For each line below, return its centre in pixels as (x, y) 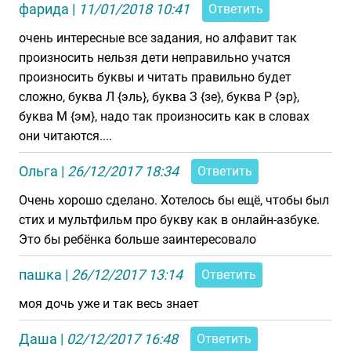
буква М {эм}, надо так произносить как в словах (164, 116)
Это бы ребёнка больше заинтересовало (138, 239)
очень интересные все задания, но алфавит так (158, 38)
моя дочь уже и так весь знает (109, 304)
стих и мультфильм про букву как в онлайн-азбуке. (169, 220)
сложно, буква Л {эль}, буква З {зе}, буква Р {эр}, (159, 97)
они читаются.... (65, 136)
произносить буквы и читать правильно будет (155, 77)
